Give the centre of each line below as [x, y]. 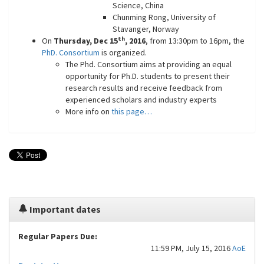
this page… [132, 111]
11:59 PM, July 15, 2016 [192, 248]
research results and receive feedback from [144, 88]
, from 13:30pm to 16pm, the [195, 41]
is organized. [123, 52]
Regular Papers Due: [58, 236]
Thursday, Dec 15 [86, 41]
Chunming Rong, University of [164, 17]
